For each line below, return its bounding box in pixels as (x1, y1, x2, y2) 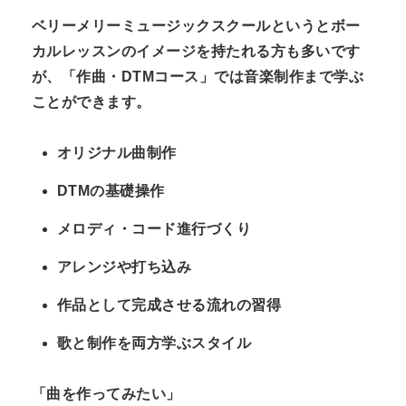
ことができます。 (32, 93, 151, 110)
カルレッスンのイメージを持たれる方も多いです (32, 43, 361, 59)
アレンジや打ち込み (57, 258, 192, 275)
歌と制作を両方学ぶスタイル (57, 334, 252, 351)
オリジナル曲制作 (57, 144, 177, 160)
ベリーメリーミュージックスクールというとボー (32, 17, 361, 34)
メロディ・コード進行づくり (57, 220, 252, 237)
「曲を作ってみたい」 (32, 385, 181, 401)
